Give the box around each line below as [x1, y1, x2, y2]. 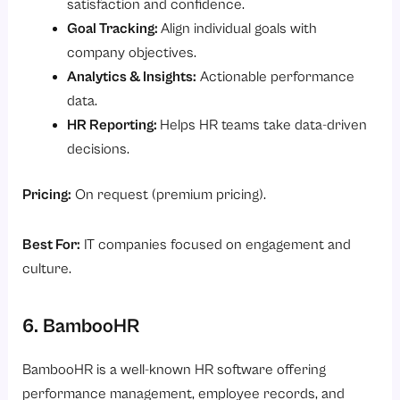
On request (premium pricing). [71, 187, 267, 204]
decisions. [66, 140, 129, 158]
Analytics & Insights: [66, 68, 196, 86]
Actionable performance [196, 68, 354, 86]
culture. [22, 261, 72, 279]
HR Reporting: [66, 116, 160, 134]
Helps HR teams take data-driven [159, 116, 367, 134]
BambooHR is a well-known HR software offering [22, 361, 327, 379]
